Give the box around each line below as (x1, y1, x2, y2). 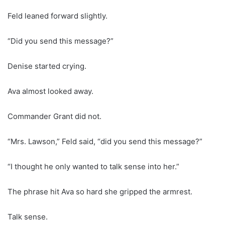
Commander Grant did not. (8, 111, 101, 121)
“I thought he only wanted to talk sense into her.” (8, 161, 179, 171)
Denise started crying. (8, 61, 86, 71)
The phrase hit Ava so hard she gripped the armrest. (8, 186, 192, 196)
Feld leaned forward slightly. (8, 11, 107, 21)
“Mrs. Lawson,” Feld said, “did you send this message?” (8, 136, 202, 146)
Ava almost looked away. (8, 86, 93, 96)
